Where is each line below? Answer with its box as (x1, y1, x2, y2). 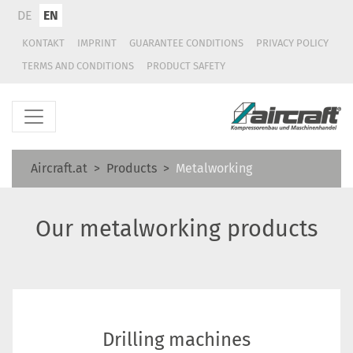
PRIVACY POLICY (256, 37, 329, 49)
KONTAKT (22, 37, 65, 49)
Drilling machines (102, 328, 251, 351)
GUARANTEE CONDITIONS (129, 37, 243, 49)
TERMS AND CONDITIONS (22, 60, 134, 72)
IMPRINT (77, 37, 117, 49)
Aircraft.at (31, 160, 87, 176)
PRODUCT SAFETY (147, 60, 225, 72)
